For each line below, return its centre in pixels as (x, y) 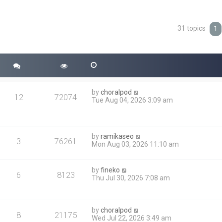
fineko (111, 170)
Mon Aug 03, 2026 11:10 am (136, 144)
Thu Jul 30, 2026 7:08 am (131, 178)
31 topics (193, 28)
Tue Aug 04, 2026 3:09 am (133, 100)
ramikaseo (117, 137)
